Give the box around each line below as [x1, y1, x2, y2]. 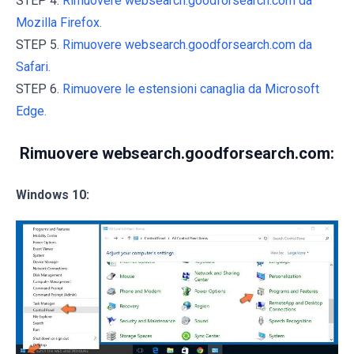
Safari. [16, 58, 51, 74]
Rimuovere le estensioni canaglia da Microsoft [62, 81, 319, 96]
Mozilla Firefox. [16, 14, 102, 30]
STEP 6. [16, 81, 62, 96]
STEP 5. [16, 36, 62, 52]
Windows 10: [16, 186, 89, 202]
